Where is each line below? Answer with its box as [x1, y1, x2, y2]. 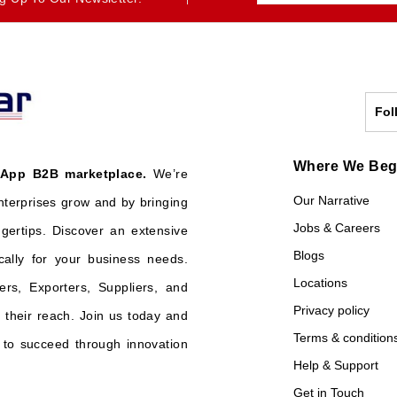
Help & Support [293, 358, 378, 372]
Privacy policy [293, 303, 370, 317]
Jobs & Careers [293, 221, 380, 235]
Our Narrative [293, 193, 370, 207]
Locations [293, 276, 347, 290]
